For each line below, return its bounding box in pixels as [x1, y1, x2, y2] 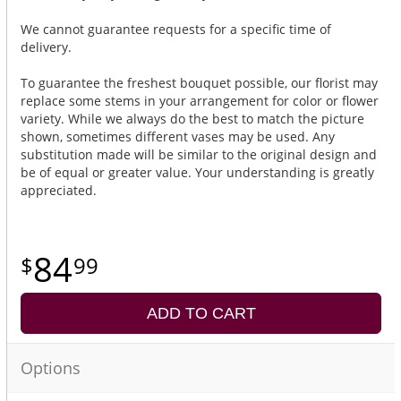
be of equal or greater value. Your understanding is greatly [21, 163, 374, 181]
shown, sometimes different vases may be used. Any [21, 127, 335, 145]
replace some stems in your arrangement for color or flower [21, 91, 379, 109]
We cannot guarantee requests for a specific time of [21, 20, 331, 38]
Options [21, 356, 81, 379]
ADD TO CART [146, 303, 256, 322]
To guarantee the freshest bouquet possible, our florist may [21, 73, 378, 91]
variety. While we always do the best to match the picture [21, 109, 364, 127]
